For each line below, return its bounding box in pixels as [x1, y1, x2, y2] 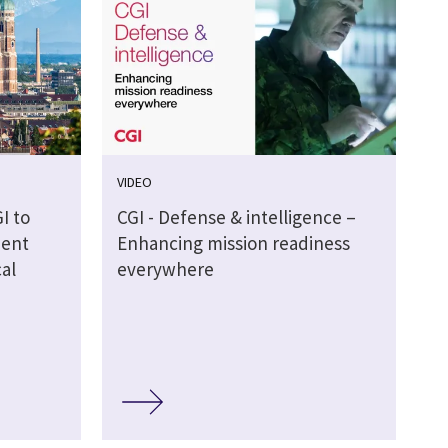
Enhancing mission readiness [116, 231, 350, 256]
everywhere [116, 257, 214, 282]
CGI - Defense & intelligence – [116, 205, 356, 230]
